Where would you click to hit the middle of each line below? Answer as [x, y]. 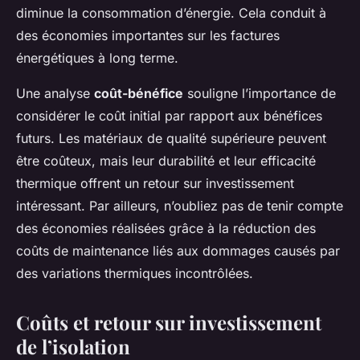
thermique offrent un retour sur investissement [155, 184]
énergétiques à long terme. [97, 58]
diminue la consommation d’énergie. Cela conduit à [171, 13]
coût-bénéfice [139, 94]
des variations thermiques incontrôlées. [135, 274]
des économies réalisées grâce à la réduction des [166, 229]
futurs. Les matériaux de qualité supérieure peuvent [171, 139]
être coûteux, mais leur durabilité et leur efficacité [166, 161]
